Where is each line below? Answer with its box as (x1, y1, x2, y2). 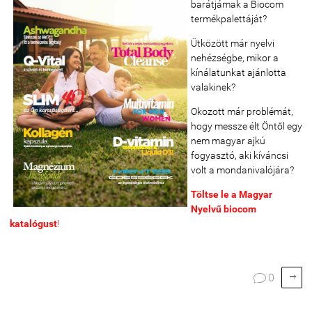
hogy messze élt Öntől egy (191, 120, 302, 132)
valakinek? (191, 81, 235, 93)
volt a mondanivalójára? (191, 164, 294, 175)
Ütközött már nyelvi (191, 38, 274, 49)
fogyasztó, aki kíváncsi (191, 150, 288, 161)
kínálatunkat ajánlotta (191, 67, 286, 78)
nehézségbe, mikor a (191, 52, 279, 63)
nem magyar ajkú (191, 135, 265, 146)
